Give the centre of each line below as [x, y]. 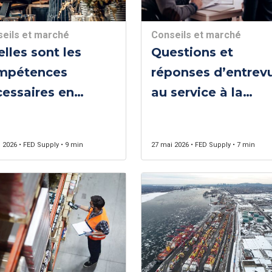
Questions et [192, 52]
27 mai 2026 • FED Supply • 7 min [203, 145]
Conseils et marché [196, 35]
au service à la [197, 92]
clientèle [178, 112]
